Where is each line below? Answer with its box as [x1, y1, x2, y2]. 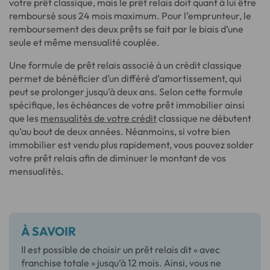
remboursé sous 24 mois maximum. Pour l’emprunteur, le [9, 9, 251, 22]
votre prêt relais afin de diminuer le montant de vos [9, 151, 226, 164]
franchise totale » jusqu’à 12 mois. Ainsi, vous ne [21, 256, 221, 269]
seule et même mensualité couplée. [9, 36, 160, 48]
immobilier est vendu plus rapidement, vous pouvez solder [9, 138, 254, 151]
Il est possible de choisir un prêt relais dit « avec [21, 243, 220, 256]
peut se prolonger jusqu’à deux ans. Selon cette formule [9, 85, 243, 98]
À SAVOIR [21, 223, 76, 239]
